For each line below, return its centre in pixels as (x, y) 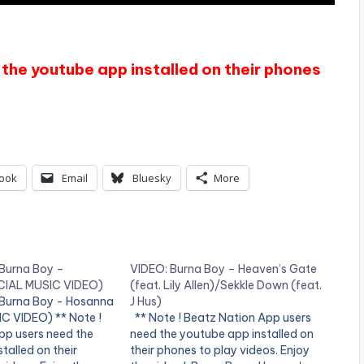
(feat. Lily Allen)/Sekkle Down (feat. (226, 286)
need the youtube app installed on (222, 334)
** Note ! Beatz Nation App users (221, 318)
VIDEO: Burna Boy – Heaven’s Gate (224, 269)
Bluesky (152, 178)
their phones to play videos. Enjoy (220, 351)
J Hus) (146, 302)
